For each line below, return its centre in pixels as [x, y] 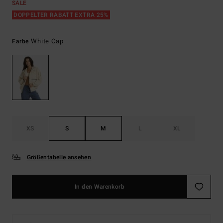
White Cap [47, 41]
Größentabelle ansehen [59, 158]
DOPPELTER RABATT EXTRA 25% [61, 15]
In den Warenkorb [100, 187]
